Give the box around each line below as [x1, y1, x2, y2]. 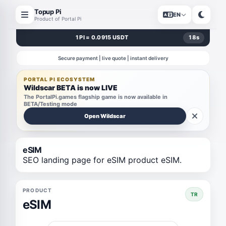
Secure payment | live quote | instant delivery [58, 55, 168, 61]
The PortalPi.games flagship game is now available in [24, 93, 167, 100]
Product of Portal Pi [34, 15, 81, 22]
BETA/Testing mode [24, 100, 77, 107]
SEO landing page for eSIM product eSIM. [23, 155, 182, 165]
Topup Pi [34, 7, 62, 16]
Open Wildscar [84, 112, 126, 120]
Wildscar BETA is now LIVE [24, 83, 118, 92]
